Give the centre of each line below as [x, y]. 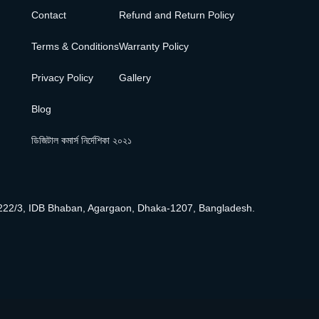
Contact [48, 15]
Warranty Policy [153, 46]
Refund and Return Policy [176, 15]
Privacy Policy [62, 78]
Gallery [135, 78]
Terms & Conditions [75, 46]
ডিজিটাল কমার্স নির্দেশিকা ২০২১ [81, 140]
